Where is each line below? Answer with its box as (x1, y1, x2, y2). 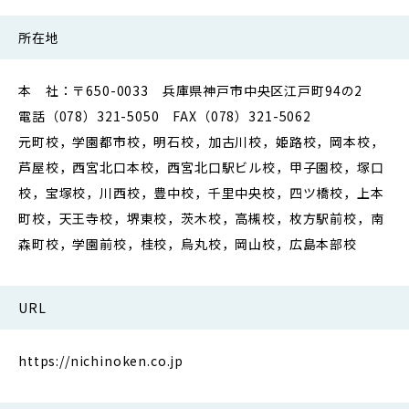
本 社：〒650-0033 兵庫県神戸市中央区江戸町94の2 (18, 80, 363, 100)
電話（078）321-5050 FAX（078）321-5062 (18, 106, 311, 125)
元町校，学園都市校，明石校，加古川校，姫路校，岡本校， (18, 131, 384, 151)
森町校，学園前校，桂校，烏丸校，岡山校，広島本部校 (18, 234, 357, 253)
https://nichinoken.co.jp (18, 351, 184, 370)
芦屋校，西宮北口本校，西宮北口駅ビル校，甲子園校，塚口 (18, 157, 384, 176)
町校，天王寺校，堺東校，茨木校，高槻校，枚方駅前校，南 (18, 208, 384, 227)
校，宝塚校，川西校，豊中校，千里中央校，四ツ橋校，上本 (18, 183, 384, 202)
